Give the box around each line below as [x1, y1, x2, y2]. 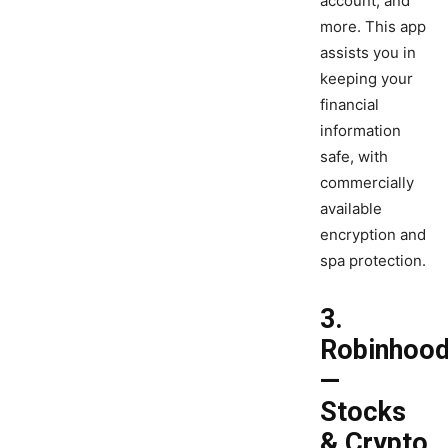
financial [320, 95, 379, 115]
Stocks [320, 396, 406, 429]
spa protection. [320, 251, 426, 271]
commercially [320, 173, 414, 193]
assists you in [320, 43, 416, 63]
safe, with [320, 147, 388, 167]
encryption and [320, 225, 426, 245]
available [320, 199, 382, 219]
